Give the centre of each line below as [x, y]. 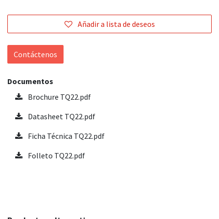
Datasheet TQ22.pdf [61, 117]
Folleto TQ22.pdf [56, 156]
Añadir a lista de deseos [116, 24]
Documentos [30, 81]
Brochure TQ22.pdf [59, 97]
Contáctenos [35, 55]
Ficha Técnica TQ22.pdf [66, 136]
